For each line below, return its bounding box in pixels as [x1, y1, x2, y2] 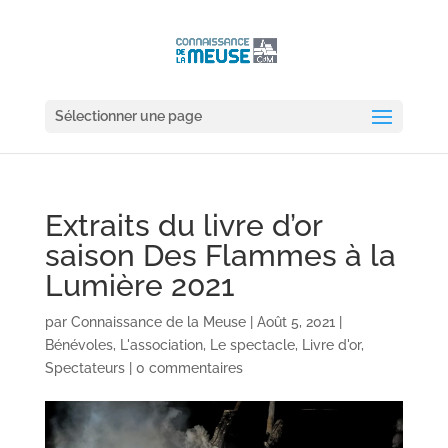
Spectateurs [44, 360, 125, 376]
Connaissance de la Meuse [70, 314, 246, 330]
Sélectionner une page [54, 108, 202, 124]
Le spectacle [209, 337, 295, 353]
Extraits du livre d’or [44, 208, 322, 243]
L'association [119, 337, 203, 353]
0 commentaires [135, 360, 243, 376]
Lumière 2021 [44, 268, 235, 303]
